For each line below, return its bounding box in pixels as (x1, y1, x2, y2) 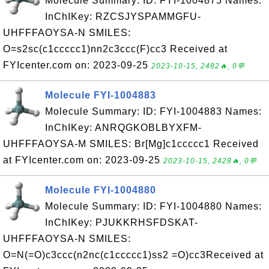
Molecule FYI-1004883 (45, 90, 156, 100)
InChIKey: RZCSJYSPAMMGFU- (45, 11, 201, 22)
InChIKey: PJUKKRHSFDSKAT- (45, 217, 198, 228)
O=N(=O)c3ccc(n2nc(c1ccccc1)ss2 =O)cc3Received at (3, 250, 264, 260)
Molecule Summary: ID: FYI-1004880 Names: (45, 201, 262, 211)
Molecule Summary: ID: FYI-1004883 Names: (45, 106, 262, 116)
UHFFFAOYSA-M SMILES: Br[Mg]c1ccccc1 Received (3, 139, 259, 149)
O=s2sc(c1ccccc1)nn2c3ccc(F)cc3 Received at (3, 44, 228, 54)
